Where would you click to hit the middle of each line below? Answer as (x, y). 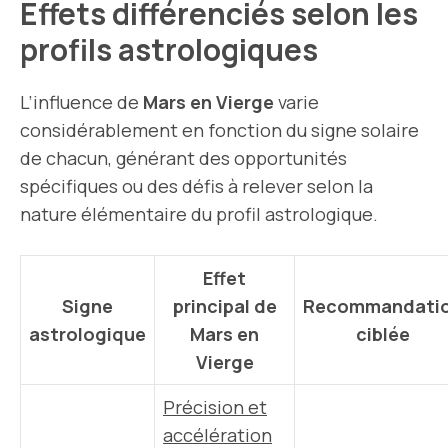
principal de (224, 306)
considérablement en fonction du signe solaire (219, 130)
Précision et (215, 407)
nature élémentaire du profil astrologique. (199, 214)
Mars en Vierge (208, 102)
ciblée (383, 334)
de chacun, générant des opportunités (183, 158)
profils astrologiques (172, 49)
